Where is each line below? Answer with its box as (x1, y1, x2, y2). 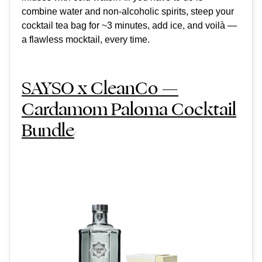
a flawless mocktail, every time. (22, 35, 152, 45)
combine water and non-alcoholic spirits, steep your (22, 6, 234, 17)
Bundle (22, 117, 74, 144)
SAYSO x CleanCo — (22, 75, 178, 102)
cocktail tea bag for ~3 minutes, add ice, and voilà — (22, 20, 237, 31)
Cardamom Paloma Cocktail (22, 96, 236, 123)
